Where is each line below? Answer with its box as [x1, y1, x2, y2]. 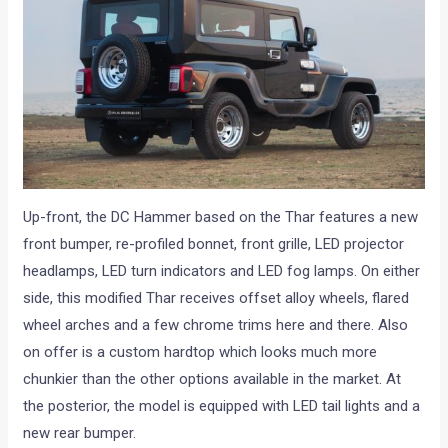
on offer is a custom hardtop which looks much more [23, 343, 378, 362]
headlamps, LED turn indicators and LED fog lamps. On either [23, 262, 421, 281]
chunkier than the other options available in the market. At [23, 370, 402, 389]
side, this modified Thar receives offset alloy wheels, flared [23, 289, 410, 308]
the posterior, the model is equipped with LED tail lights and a [23, 397, 421, 416]
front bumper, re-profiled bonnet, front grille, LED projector [23, 235, 405, 254]
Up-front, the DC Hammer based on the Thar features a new [23, 208, 419, 227]
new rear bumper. [23, 424, 137, 443]
